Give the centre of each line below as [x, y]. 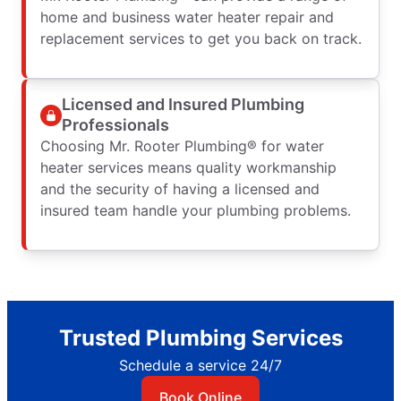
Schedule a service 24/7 [200, 365]
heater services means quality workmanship [188, 167]
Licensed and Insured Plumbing [183, 104]
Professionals [115, 124]
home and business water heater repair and [187, 17]
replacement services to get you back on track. [201, 38]
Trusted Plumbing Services [200, 337]
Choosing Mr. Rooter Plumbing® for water [182, 145]
